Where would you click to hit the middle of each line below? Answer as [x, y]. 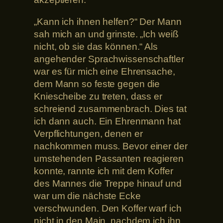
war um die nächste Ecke [87, 196]
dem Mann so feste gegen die [97, 84]
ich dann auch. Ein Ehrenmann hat [107, 121]
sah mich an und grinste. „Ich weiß [106, 34]
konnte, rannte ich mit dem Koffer [104, 171]
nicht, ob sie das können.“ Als [96, 46]
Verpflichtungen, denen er [88, 133]
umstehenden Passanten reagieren [109, 158]
